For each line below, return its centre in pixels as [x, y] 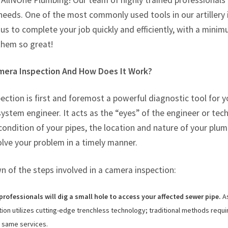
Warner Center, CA [178, 22]
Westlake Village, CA [181, 54]
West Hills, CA [171, 38]
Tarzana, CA [168, 6]
